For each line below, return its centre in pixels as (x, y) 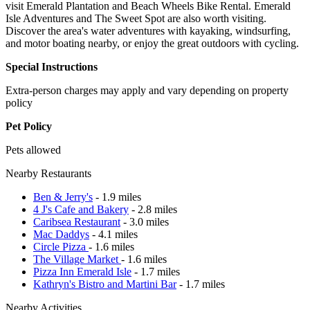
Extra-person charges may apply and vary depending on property (147, 90)
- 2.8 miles (153, 209)
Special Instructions (52, 66)
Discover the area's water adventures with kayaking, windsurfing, (148, 30)
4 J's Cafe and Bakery (81, 209)
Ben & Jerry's (63, 197)
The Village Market (77, 259)
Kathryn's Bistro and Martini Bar (105, 284)
